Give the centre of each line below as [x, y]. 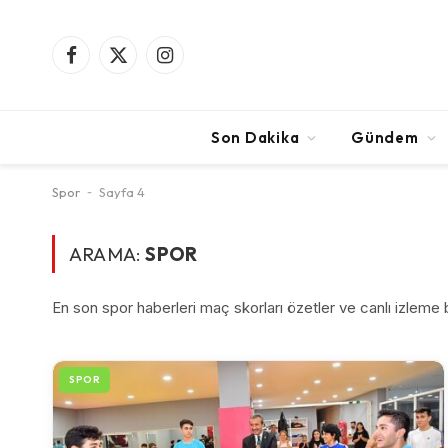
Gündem [385, 137]
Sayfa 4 [122, 192]
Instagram [195, 64]
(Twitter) [144, 85]
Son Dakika [255, 137]
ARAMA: [107, 254]
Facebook [103, 64]
